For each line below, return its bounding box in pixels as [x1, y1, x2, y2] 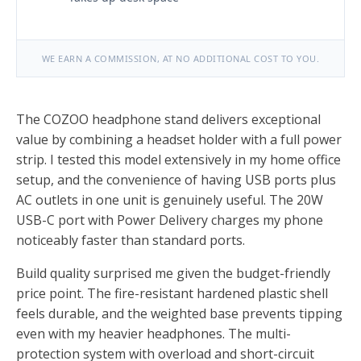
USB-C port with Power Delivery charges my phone [16, 211, 323, 230]
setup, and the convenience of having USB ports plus [16, 171, 336, 189]
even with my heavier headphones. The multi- [16, 325, 291, 343]
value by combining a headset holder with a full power [16, 131, 342, 149]
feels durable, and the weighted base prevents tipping [16, 305, 342, 323]
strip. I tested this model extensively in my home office [16, 151, 341, 169]
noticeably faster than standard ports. [16, 231, 245, 250]
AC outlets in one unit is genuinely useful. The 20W [16, 191, 323, 210]
